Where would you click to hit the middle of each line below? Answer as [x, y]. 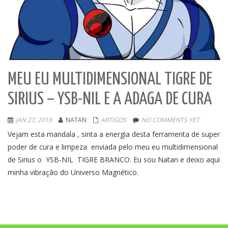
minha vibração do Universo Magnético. [77, 172]
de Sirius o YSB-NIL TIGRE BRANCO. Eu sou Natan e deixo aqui [114, 159]
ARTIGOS [113, 120]
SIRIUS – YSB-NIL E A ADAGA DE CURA [110, 99]
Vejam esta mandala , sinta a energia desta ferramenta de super [114, 134]
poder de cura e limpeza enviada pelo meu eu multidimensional [113, 147]
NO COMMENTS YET [170, 120]
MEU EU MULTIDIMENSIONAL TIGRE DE [110, 79]
